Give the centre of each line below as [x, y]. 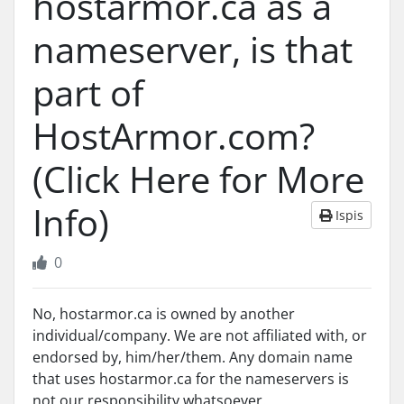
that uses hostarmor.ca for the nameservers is [191, 379]
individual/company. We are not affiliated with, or [200, 335]
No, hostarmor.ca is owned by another [164, 314]
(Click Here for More [198, 179]
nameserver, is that [193, 49]
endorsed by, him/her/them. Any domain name [193, 357]
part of [88, 92]
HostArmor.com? [174, 136]
